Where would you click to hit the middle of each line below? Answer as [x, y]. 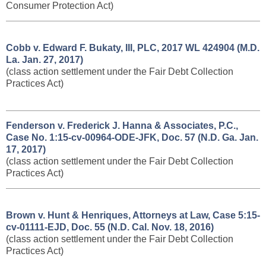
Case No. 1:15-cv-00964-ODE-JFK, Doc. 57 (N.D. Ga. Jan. [132, 137]
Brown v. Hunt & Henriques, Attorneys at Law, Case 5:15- [133, 215]
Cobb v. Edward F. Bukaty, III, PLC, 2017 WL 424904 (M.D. [133, 48]
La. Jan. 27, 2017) [45, 60]
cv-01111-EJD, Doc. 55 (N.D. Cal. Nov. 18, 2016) [110, 227]
